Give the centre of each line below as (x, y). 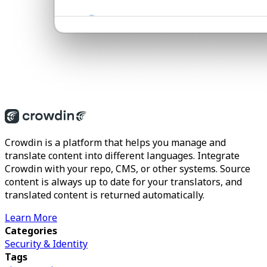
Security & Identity (46, 244)
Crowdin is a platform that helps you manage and (115, 143)
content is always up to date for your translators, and (123, 182)
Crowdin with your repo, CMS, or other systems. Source (128, 169)
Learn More (31, 218)
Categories (31, 231)
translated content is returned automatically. (105, 195)
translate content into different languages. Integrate (122, 156)
